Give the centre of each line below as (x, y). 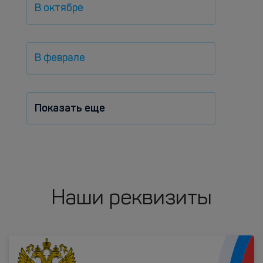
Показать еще (70, 108)
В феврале (60, 58)
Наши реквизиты (131, 199)
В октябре (59, 8)
